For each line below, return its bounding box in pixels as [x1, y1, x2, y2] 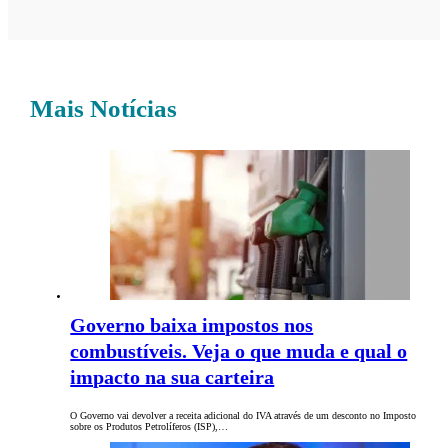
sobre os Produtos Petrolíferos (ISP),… [70, 421, 229, 433]
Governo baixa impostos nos [70, 314, 314, 337]
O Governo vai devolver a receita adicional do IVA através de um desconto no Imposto [70, 410, 417, 422]
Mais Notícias [30, 95, 178, 123]
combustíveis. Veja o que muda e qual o [70, 340, 408, 363]
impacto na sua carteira [70, 366, 275, 389]
